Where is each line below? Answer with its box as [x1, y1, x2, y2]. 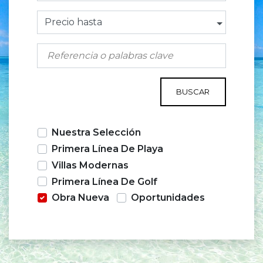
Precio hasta [45, 16, 102, 28]
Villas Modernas [52, 159, 129, 171]
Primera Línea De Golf [52, 176, 157, 187]
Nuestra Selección [52, 127, 141, 139]
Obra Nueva [52, 192, 109, 204]
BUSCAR [176, 87, 210, 97]
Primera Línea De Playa [52, 143, 163, 154]
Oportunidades [131, 192, 205, 204]
